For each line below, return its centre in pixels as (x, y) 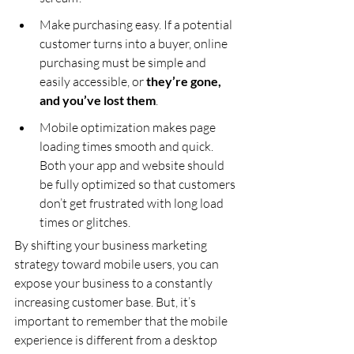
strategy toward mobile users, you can (118, 264)
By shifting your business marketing (112, 245)
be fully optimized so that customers (139, 184)
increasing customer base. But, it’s (106, 301)
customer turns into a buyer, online (135, 43)
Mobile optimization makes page (129, 127)
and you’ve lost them (98, 100)
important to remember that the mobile (122, 320)
